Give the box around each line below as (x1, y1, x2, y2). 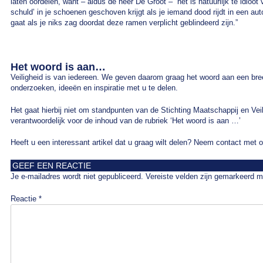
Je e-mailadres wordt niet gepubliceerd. (11, 172, 143, 181)
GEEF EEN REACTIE (12, 161, 91, 170)
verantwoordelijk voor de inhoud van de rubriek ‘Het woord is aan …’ (11, 116, 241, 125)
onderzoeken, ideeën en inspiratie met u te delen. (11, 83, 178, 92)
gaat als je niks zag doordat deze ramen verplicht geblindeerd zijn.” (11, 18, 238, 27)
